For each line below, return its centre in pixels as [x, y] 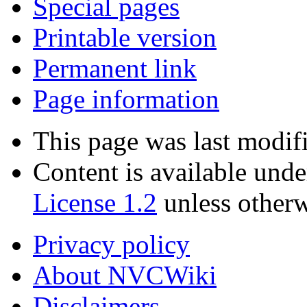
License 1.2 [95, 203]
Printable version [125, 38]
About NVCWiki [125, 275]
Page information [126, 99]
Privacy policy [111, 245]
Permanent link [115, 69]
